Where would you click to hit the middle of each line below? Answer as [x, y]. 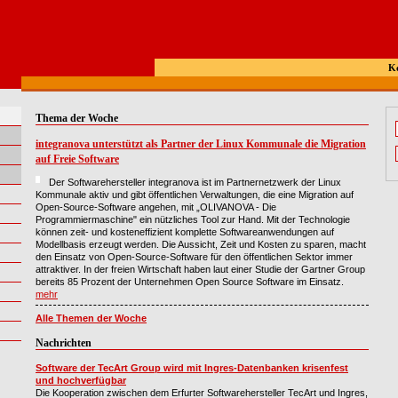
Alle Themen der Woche [91, 318]
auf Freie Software [77, 159]
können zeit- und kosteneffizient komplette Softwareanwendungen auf [185, 231]
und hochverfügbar [81, 380]
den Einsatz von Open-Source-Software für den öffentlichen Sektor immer [194, 256]
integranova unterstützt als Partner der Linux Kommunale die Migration [201, 144]
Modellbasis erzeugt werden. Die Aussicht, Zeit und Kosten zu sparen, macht [201, 244]
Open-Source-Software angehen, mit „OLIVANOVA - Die [156, 207]
